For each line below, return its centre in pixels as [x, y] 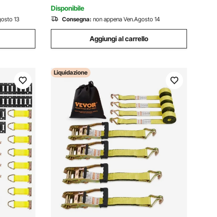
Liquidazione [71, 72]
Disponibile [68, 8]
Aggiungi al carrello [119, 39]
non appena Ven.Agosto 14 [126, 19]
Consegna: [77, 19]
